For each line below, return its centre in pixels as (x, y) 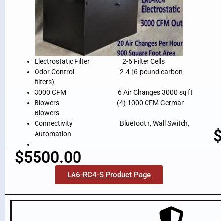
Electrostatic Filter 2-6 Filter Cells (100, 61)
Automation (53, 134)
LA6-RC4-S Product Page (109, 175)
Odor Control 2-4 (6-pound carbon (109, 72)
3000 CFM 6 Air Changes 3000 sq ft (114, 92)
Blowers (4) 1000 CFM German (110, 103)
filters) (46, 82)
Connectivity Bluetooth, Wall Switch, (112, 124)
